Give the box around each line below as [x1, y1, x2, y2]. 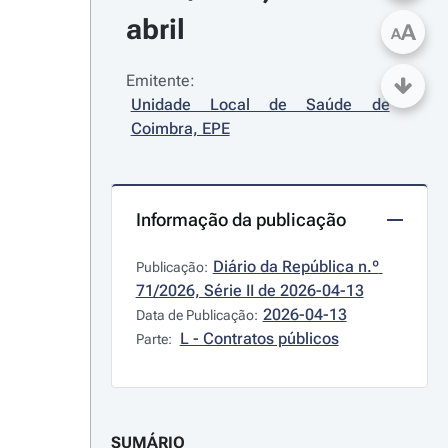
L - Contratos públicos [179, 329, 339, 348]
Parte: [135, 331, 175, 347]
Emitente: [125, 71, 195, 90]
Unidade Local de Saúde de [130, 95, 390, 114]
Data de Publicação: [135, 307, 258, 323]
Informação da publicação [135, 209, 346, 230]
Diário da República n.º [212, 257, 379, 276]
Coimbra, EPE [130, 119, 230, 138]
